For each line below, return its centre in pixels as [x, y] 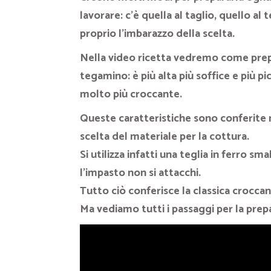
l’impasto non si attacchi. [140, 173]
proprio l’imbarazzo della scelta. [157, 34]
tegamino [104, 76]
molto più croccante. [131, 94]
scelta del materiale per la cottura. [165, 136]
